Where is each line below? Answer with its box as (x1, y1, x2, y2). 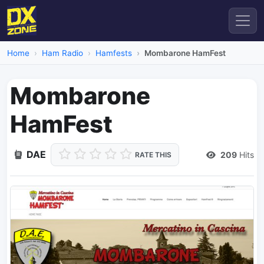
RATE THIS (135, 150, 171, 159)
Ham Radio (42, 48, 83, 58)
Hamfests (95, 48, 132, 58)
